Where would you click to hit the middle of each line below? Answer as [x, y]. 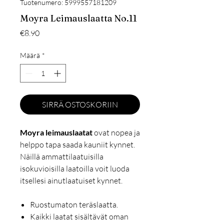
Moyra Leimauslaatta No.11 [78, 18]
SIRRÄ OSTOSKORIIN [80, 105]
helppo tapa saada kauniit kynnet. [77, 145]
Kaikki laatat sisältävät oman [79, 217]
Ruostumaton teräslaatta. [74, 205]
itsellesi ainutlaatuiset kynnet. [71, 181]
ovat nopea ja [116, 133]
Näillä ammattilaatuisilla [62, 157]
